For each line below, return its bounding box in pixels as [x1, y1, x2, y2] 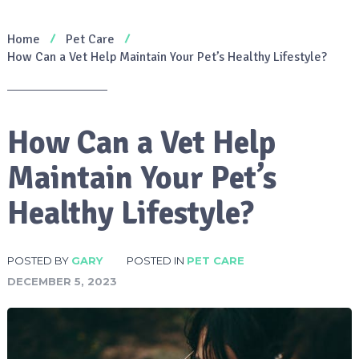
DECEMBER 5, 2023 [6, 274, 117, 288]
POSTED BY [6, 253, 71, 267]
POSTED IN [126, 253, 187, 267]
